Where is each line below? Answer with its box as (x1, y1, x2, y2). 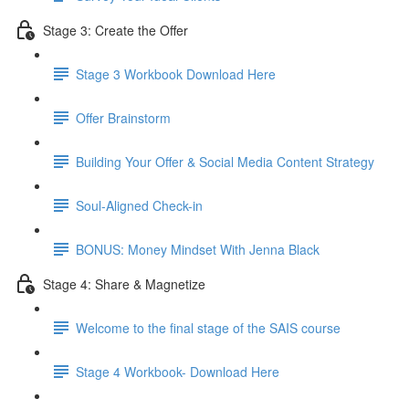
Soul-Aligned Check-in (76, 195, 203, 215)
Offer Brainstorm (76, 108, 171, 127)
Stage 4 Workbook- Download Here (76, 362, 279, 381)
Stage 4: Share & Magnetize (43, 274, 205, 293)
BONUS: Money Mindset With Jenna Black (76, 239, 320, 258)
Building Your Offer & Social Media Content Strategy (76, 152, 374, 171)
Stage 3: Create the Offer (43, 20, 188, 39)
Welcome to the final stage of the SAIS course (76, 318, 341, 337)
